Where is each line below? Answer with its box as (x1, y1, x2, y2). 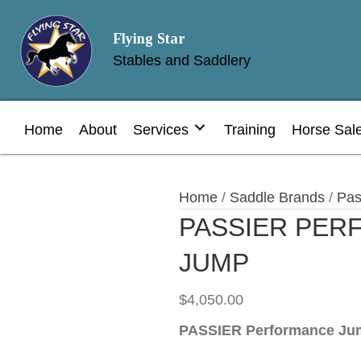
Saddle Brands (230, 189, 325, 205)
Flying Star (113, 31, 185, 47)
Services (133, 121, 189, 138)
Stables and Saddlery (113, 52, 251, 68)
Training (224, 121, 276, 138)
